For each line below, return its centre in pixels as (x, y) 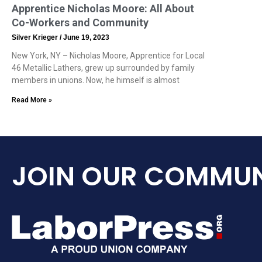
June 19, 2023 (85, 38)
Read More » (32, 100)
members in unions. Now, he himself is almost (96, 80)
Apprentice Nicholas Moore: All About (103, 9)
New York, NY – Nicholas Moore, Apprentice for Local (108, 56)
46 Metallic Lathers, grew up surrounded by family (103, 68)
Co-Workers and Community (80, 23)
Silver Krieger (36, 38)
